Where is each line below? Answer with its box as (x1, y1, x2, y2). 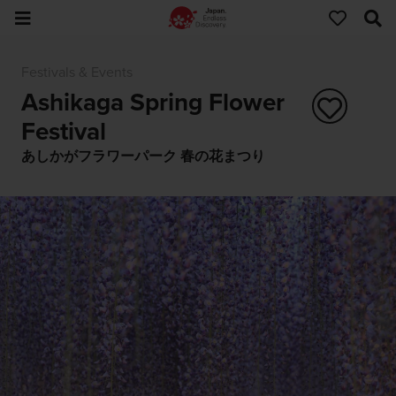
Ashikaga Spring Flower (20, 87, 285, 118)
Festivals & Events (20, 64, 133, 82)
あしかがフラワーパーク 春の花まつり (20, 147, 265, 165)
